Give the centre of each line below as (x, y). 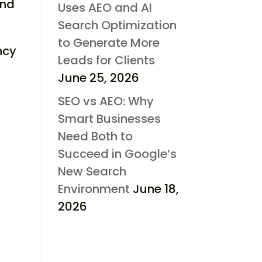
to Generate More (108, 42)
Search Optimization (117, 25)
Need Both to (95, 136)
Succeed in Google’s (117, 154)
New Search (92, 171)
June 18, (156, 189)
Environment (94, 189)
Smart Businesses (109, 118)
